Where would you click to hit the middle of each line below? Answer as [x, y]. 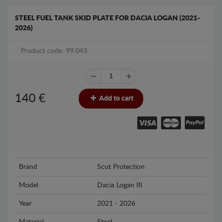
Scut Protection [121, 167]
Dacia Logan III [120, 185]
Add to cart [115, 98]
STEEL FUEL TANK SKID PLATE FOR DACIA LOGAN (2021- [107, 18]
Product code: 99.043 [54, 51]
